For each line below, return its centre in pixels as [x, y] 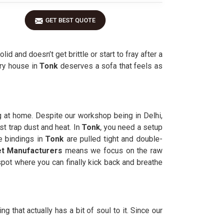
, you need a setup [131, 127]
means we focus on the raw [113, 151]
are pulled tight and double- [113, 139]
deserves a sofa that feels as [111, 66]
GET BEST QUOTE [70, 20]
